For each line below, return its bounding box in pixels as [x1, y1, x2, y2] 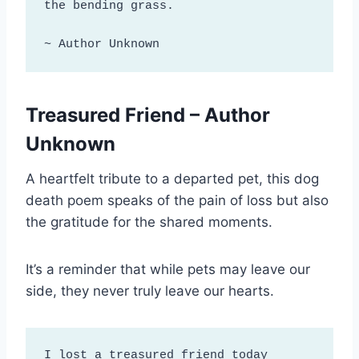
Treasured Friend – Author [26, 103, 270, 127]
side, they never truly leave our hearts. [26, 283, 274, 300]
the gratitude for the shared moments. [26, 214, 272, 231]
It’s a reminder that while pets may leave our [26, 261, 310, 278]
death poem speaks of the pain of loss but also [26, 192, 329, 209]
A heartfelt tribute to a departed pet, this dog [26, 171, 319, 188]
